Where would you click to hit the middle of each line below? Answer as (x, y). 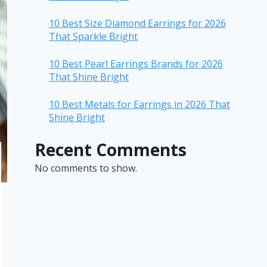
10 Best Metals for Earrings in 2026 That (140, 105)
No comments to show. (86, 168)
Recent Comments (111, 150)
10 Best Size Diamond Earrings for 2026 (138, 24)
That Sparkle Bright (94, 37)
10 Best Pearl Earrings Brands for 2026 (136, 64)
